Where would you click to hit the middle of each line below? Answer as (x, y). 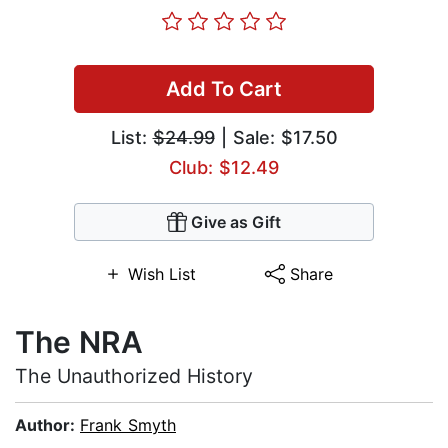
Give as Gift (236, 222)
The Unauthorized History (134, 376)
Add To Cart (224, 89)
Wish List (161, 274)
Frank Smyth (128, 425)
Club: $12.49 (224, 168)
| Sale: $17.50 (276, 138)
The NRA (79, 342)
